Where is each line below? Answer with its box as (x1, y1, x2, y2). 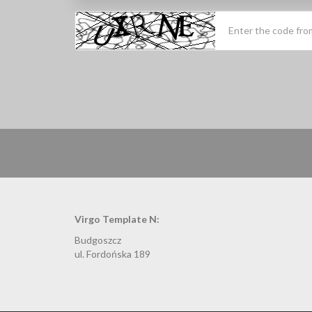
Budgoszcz (75, 233, 121, 246)
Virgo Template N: (75, 212, 159, 225)
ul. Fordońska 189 (75, 247, 150, 260)
